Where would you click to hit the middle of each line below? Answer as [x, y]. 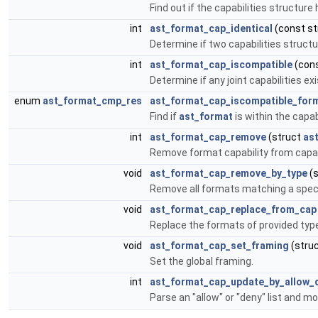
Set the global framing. [202, 261]
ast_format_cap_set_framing [219, 246]
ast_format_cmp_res [92, 101]
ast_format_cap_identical [211, 28]
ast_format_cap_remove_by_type [229, 173]
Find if [164, 116]
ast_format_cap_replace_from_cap [233, 209]
